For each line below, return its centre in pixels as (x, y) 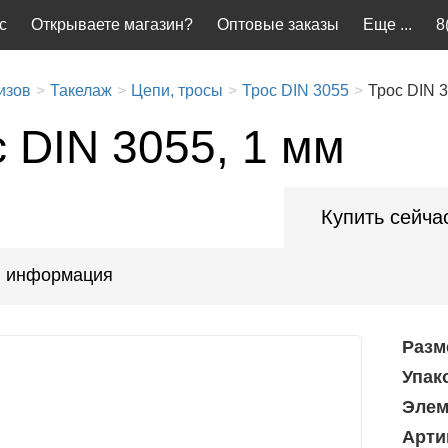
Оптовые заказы (278, 24)
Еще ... (387, 24)
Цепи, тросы (177, 90)
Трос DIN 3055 (295, 90)
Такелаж (81, 90)
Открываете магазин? (112, 24)
